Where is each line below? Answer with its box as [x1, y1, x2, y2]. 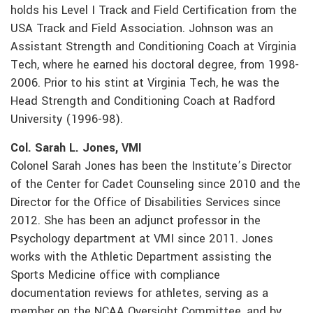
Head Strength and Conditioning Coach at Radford [10, 93, 275, 110]
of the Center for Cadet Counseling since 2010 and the [10, 176, 300, 194]
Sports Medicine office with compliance [10, 267, 220, 284]
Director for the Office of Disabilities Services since [10, 194, 281, 212]
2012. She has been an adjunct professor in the [10, 212, 261, 230]
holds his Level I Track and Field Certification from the [10, 2, 297, 20]
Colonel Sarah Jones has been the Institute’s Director [10, 158, 291, 175]
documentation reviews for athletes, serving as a [10, 285, 268, 303]
